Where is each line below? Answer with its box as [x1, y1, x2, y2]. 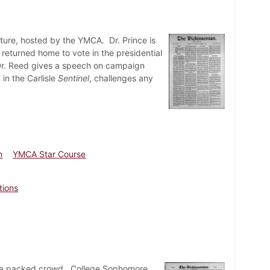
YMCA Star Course [13, 148, 86, 159]
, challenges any [89, 72, 153, 83]
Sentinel [57, 72, 89, 83]
